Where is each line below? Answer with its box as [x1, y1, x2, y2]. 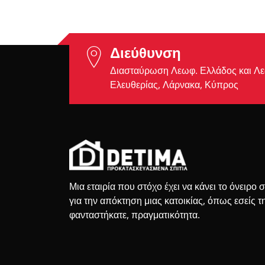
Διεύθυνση [110, 43, 181, 63]
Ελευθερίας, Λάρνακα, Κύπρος [110, 78, 238, 92]
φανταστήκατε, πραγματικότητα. [69, 208, 200, 221]
